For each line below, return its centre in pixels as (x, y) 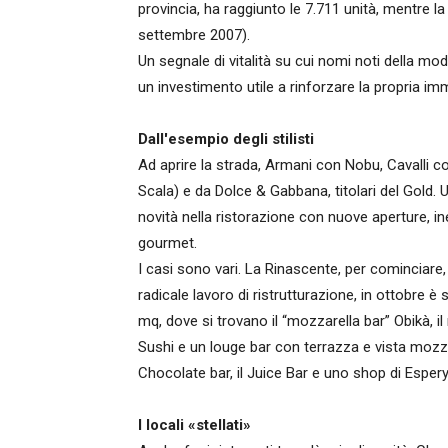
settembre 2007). (194, 35)
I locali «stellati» (194, 425)
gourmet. (167, 243)
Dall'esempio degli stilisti (226, 139)
